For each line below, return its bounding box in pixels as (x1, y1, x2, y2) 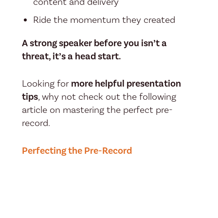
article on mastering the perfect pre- (21, 104, 173, 116)
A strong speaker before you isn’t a (21, 37, 167, 49)
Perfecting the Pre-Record (21, 145, 132, 157)
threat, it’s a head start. (21, 50, 121, 62)
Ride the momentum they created (33, 14, 175, 26)
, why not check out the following (37, 91, 176, 103)
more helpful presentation (71, 78, 181, 90)
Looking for (21, 78, 71, 90)
